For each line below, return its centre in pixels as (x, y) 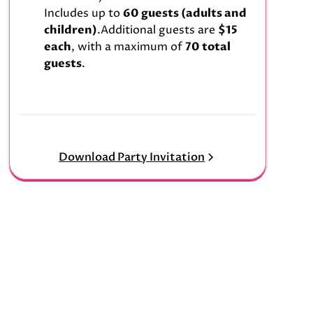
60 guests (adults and (184, 14)
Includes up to (83, 14)
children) (70, 30)
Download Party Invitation (132, 157)
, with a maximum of (128, 47)
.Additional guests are (157, 30)
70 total (208, 47)
